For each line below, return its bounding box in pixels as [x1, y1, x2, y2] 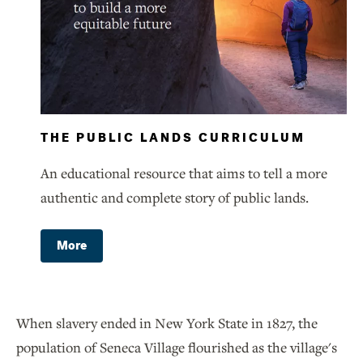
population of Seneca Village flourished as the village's [16, 338, 337, 357]
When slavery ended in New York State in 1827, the [16, 314, 318, 333]
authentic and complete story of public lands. [41, 188, 309, 207]
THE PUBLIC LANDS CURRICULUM [41, 130, 305, 147]
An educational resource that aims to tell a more [41, 164, 327, 183]
